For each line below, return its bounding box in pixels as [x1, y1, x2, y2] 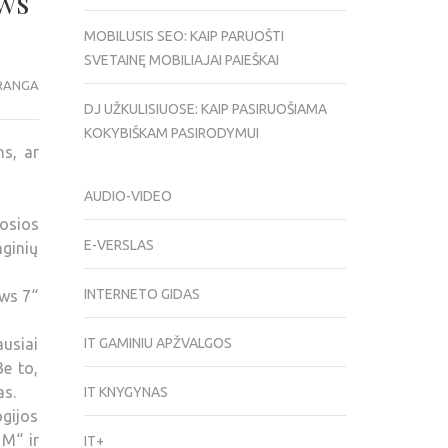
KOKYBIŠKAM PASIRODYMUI [83, 125, 259, 142]
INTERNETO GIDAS [83, 286, 200, 303]
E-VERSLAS [83, 237, 154, 254]
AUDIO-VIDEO [83, 188, 172, 205]
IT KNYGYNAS [83, 384, 168, 401]
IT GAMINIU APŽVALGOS [83, 335, 232, 352]
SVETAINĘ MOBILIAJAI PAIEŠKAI [83, 52, 279, 69]
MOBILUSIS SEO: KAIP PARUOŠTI [83, 28, 284, 45]
